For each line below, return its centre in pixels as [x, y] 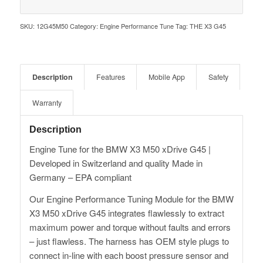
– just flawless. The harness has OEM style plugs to [129, 241]
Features [110, 77]
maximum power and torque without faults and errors [130, 227]
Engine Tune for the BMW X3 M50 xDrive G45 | [120, 149]
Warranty [47, 103]
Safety [218, 77]
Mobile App [166, 77]
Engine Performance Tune [136, 26]
